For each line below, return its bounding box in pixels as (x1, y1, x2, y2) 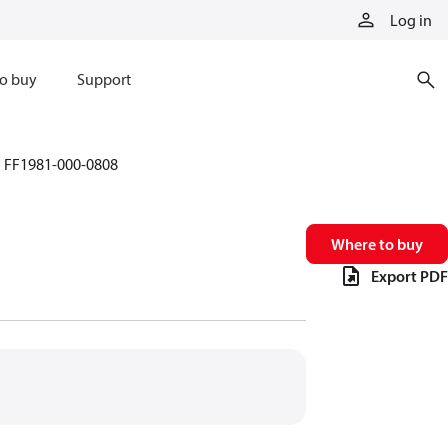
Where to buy (331, 234, 423, 254)
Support (76, 69, 131, 89)
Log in (390, 10, 432, 30)
